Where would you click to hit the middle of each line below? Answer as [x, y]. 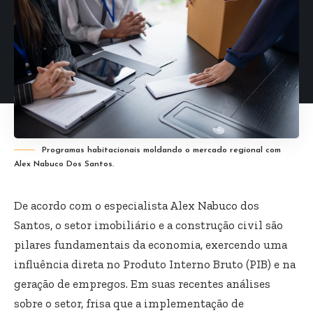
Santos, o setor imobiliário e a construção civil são [148, 225]
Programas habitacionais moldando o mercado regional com [161, 150]
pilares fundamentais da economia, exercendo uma [151, 244]
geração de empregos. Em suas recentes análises [142, 283]
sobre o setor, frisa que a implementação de [129, 303]
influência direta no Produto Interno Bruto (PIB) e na [155, 264]
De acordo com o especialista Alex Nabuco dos [137, 205]
